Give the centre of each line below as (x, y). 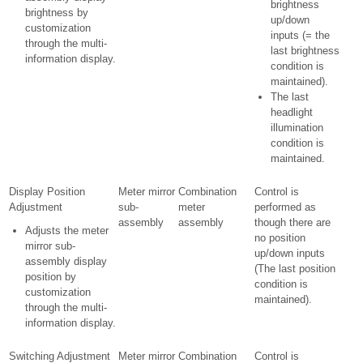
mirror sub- (50, 246)
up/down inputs (290, 253)
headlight (292, 112)
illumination (297, 128)
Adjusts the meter (67, 231)
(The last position (295, 269)
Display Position (47, 192)
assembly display (66, 261)
